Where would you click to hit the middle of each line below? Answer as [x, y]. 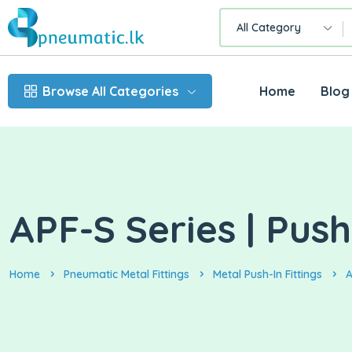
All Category [268, 28]
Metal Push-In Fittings [268, 275]
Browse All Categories [110, 92]
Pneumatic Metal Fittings [126, 275]
